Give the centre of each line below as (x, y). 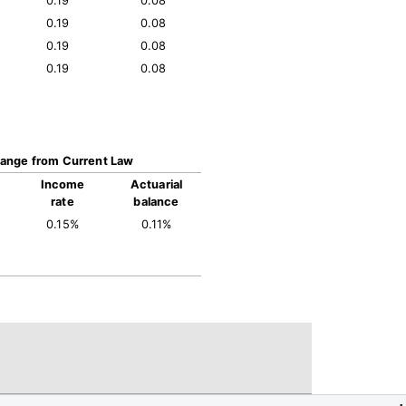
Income (63, 184)
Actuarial (156, 184)
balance (156, 202)
